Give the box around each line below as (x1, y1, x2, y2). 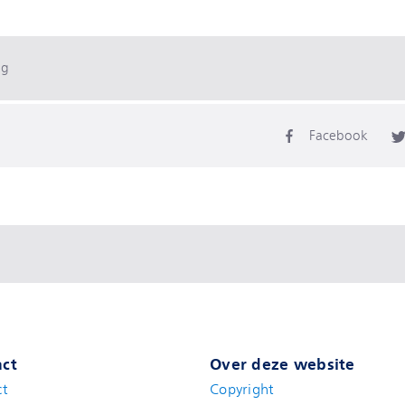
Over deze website (209, 355, 355, 373)
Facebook (309, 127, 368, 144)
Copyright (209, 381, 275, 398)
